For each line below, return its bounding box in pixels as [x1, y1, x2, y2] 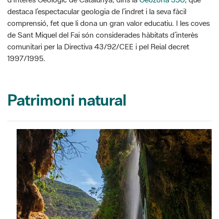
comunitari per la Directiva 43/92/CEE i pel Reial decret [7, 42, 189, 52]
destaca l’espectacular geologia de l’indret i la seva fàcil [7, 6, 186, 17]
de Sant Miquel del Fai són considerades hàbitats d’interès [7, 30, 198, 40]
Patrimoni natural [7, 90, 127, 110]
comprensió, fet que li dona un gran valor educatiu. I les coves [7, 18, 210, 28]
